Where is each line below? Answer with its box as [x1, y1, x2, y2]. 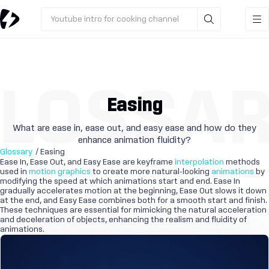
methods [224, 158, 260, 166]
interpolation [175, 158, 224, 166]
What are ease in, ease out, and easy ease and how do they [13, 124, 256, 133]
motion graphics [29, 168, 91, 176]
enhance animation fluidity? [78, 136, 191, 145]
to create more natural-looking [91, 168, 211, 176]
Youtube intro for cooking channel [50, 14, 179, 23]
